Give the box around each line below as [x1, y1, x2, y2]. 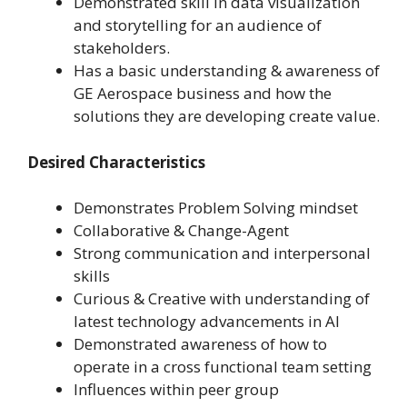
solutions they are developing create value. [74, 105, 380, 127]
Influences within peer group [74, 379, 279, 401]
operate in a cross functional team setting [74, 356, 372, 378]
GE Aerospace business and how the [74, 83, 332, 104]
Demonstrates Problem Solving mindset [74, 197, 358, 219]
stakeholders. [74, 37, 170, 59]
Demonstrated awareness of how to [74, 333, 327, 355]
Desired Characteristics [27, 151, 205, 173]
